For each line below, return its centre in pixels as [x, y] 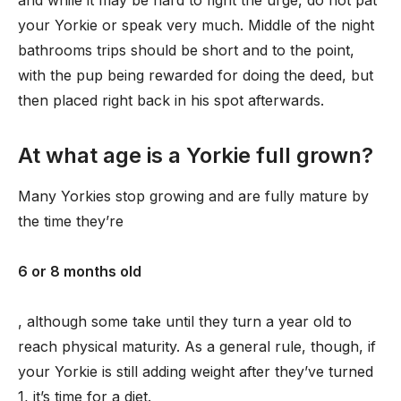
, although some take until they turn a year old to [185, 321]
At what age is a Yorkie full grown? [196, 155]
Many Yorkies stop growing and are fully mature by [193, 196]
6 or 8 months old [80, 271]
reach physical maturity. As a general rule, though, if [197, 346]
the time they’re [71, 221]
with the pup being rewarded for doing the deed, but [196, 75]
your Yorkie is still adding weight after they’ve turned [196, 371]
